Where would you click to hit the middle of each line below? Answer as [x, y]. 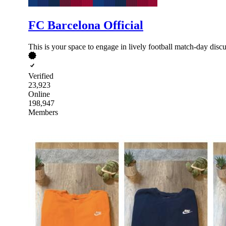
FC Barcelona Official [86, 25]
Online [39, 94]
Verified [41, 76]
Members [43, 112]
